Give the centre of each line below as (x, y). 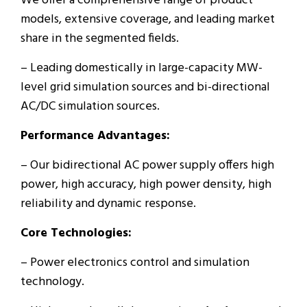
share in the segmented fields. (100, 38)
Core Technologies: (76, 233)
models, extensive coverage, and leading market (148, 19)
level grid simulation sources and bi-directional (145, 87)
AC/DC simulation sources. (90, 106)
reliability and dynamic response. (108, 204)
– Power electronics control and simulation (135, 262)
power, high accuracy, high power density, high (146, 184)
